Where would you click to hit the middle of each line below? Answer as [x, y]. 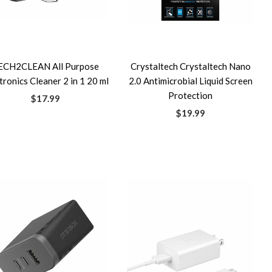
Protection [191, 95]
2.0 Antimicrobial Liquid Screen [190, 81]
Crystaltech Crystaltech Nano [190, 66]
